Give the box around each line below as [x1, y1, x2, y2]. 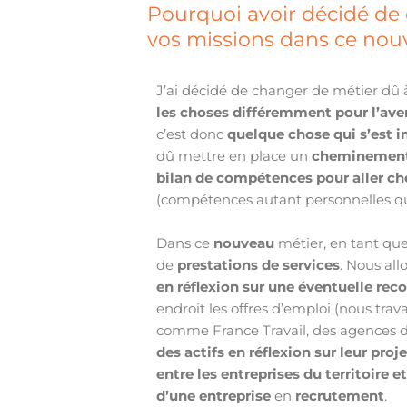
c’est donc [156, 125, 228, 144]
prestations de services [177, 256, 341, 274]
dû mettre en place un [156, 147, 313, 165]
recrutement [295, 387, 385, 405]
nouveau [213, 234, 275, 253]
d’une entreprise [156, 387, 272, 405]
